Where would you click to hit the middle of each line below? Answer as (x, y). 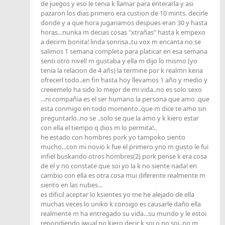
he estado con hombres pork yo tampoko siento (113, 137)
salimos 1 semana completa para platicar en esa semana (124, 51)
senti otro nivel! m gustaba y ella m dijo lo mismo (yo (119, 61)
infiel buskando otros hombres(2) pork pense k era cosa (124, 156)
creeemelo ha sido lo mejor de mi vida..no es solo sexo (121, 90)
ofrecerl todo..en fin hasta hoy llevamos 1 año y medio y (124, 80)
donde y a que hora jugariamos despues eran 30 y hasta (124, 23)
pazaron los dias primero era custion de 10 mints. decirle (124, 13)
